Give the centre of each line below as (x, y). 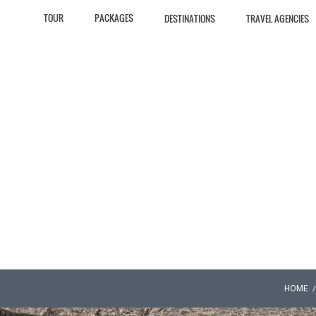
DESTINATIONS (190, 18)
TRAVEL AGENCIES (278, 18)
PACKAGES (114, 18)
